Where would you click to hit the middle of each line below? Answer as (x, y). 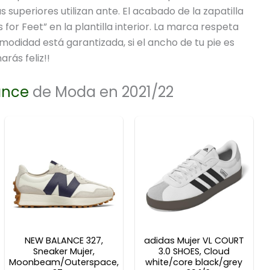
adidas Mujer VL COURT (194, 240)
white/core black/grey (194, 262)
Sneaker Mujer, (64, 251)
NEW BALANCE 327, (64, 240)
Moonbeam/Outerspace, (64, 262)
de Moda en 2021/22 (101, 92)
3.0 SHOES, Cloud (194, 251)
